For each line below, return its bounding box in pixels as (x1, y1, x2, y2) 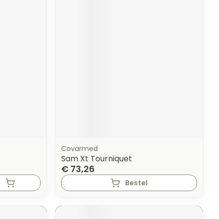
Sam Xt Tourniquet (61, 153, 132, 165)
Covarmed (61, 144, 98, 154)
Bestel (125, 178, 148, 188)
